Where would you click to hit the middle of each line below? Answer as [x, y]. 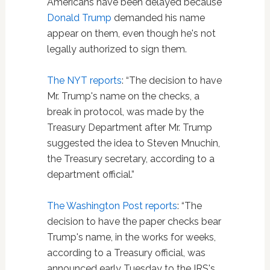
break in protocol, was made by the [125, 112]
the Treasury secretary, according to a [130, 159]
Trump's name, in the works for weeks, [131, 237]
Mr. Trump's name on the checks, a [123, 96]
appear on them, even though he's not [131, 34]
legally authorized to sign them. [117, 49]
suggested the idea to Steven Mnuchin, [133, 143]
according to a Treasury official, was [126, 253]
